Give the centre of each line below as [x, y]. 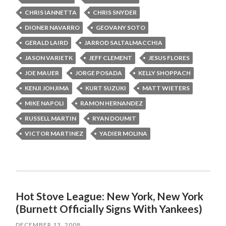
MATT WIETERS [166, 88]
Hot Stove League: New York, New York [110, 196]
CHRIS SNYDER [115, 12]
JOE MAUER [42, 73]
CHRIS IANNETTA [51, 12]
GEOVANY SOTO [121, 27]
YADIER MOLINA [124, 133]
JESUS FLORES [169, 58]
